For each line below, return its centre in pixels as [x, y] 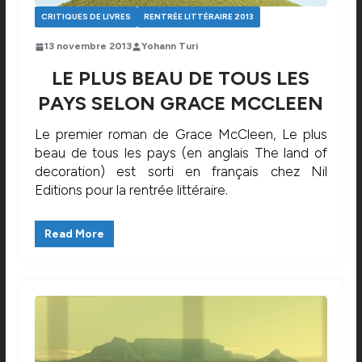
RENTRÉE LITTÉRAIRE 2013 [198, 17]
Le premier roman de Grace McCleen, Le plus [181, 135]
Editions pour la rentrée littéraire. [131, 190]
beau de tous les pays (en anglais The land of [181, 153]
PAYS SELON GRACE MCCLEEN [181, 103]
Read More [74, 234]
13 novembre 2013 [88, 46]
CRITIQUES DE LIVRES [86, 17]
